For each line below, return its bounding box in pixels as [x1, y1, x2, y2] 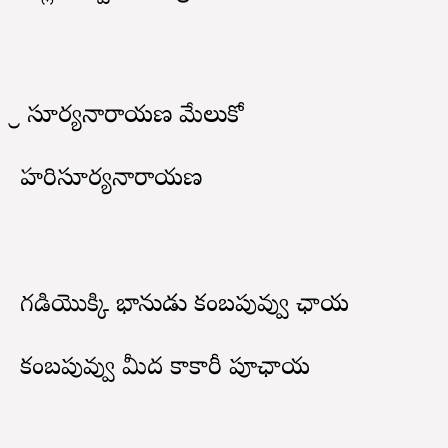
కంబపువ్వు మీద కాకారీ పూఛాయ [20, 352, 310, 386]
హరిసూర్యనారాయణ [20, 163, 202, 197]
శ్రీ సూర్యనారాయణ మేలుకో [20, 100, 243, 134]
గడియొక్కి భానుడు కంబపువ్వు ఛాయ [20, 289, 349, 323]
